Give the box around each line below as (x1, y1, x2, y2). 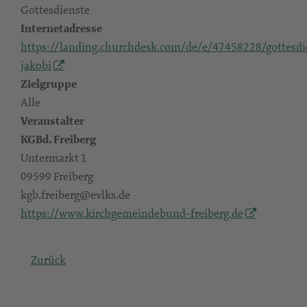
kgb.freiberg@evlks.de (21, 187, 130, 202)
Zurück (31, 252, 66, 267)
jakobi (21, 58, 51, 73)
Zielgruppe (21, 76, 77, 92)
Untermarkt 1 (21, 150, 87, 165)
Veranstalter (21, 113, 84, 129)
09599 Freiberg (21, 169, 93, 184)
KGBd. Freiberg (21, 132, 96, 147)
